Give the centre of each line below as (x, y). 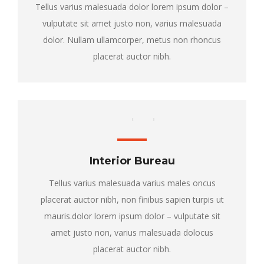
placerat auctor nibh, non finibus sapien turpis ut (132, 199)
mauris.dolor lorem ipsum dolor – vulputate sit (132, 216)
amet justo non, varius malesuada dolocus (132, 232)
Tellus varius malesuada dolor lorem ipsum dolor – (132, 7)
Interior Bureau (132, 161)
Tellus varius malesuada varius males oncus (132, 183)
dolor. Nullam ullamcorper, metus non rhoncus (132, 40)
